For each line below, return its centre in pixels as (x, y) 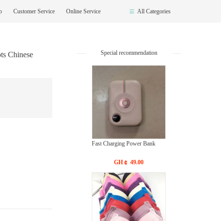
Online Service (83, 11)
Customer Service (35, 11)
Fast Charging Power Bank (124, 144)
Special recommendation (129, 53)
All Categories (154, 11)
